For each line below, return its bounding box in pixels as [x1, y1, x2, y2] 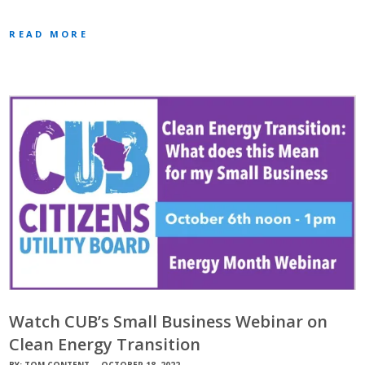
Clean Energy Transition [9, 333, 201, 356]
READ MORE [9, 28, 88, 41]
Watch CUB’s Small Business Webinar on [9, 310, 328, 333]
